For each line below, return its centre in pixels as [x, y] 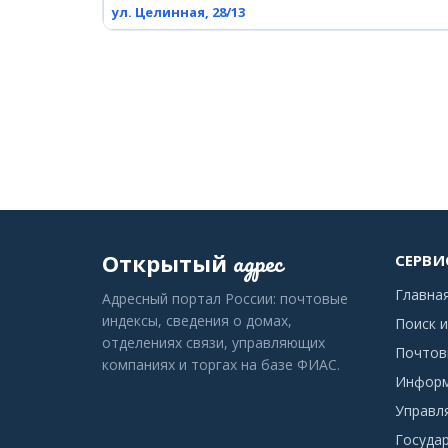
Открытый [164, 263]
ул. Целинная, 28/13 [178, 12]
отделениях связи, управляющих [213, 342]
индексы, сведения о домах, [197, 320]
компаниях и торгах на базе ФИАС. [221, 364]
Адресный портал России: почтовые [225, 298]
